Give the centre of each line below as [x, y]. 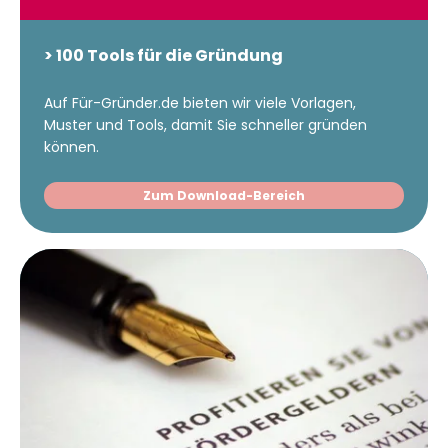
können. [71, 146]
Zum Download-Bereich [224, 196]
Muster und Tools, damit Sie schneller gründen [205, 124]
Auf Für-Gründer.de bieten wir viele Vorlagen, [200, 102]
